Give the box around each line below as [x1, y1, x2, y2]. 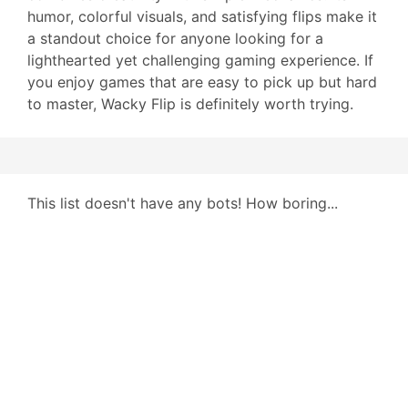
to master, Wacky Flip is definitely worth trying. [27, 95, 353, 113]
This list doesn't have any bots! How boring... [27, 194, 338, 212]
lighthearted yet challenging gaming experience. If [27, 51, 373, 69]
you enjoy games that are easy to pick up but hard [27, 73, 377, 91]
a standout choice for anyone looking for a [27, 29, 323, 47]
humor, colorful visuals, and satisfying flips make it [27, 7, 377, 25]
